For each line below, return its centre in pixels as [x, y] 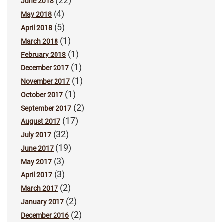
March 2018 [39, 41]
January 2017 [42, 201]
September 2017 [46, 108]
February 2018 [43, 54]
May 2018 [36, 14]
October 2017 [42, 94]
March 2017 [39, 188]
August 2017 [41, 121]
